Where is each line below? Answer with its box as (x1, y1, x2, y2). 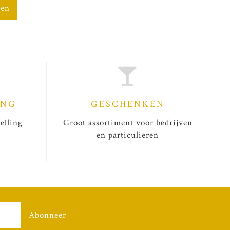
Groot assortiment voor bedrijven (63, 117, 193, 128)
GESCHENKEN (90, 98, 165, 110)
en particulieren (97, 129, 159, 141)
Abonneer (29, 209, 66, 221)
